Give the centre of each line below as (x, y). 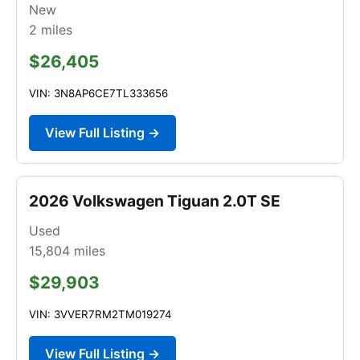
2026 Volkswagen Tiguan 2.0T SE (155, 200)
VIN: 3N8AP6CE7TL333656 (98, 93)
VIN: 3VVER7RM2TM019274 (100, 314)
